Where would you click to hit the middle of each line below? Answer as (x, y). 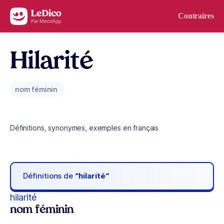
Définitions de (49, 176)
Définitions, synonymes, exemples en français (84, 128)
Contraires (196, 16)
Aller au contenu (38, 14)
